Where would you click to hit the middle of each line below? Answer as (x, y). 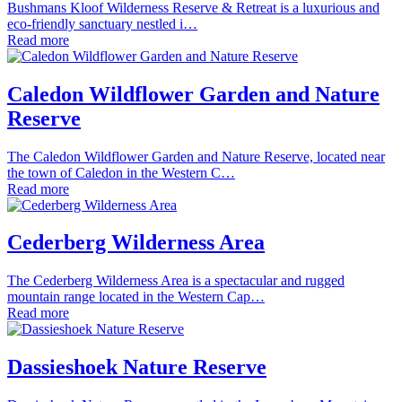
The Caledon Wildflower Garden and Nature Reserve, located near (196, 156)
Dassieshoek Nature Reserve (137, 367)
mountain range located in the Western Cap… (136, 297)
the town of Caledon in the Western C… (121, 172)
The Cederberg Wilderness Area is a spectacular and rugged (176, 281)
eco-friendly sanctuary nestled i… (102, 23)
